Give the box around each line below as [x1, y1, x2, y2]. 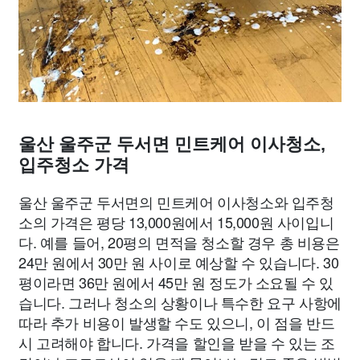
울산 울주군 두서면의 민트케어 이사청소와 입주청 [18, 191, 334, 212]
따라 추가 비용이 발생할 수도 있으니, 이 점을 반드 [18, 312, 335, 333]
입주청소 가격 [18, 155, 129, 175]
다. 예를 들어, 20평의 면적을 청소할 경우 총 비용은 [18, 231, 340, 252]
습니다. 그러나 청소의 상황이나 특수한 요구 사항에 [18, 292, 342, 313]
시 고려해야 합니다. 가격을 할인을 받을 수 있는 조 [18, 332, 335, 353]
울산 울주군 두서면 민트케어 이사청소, [18, 134, 325, 154]
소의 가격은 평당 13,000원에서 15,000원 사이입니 [18, 211, 334, 232]
